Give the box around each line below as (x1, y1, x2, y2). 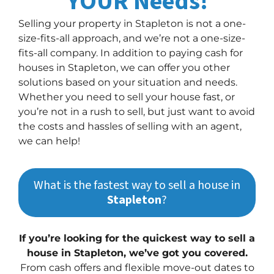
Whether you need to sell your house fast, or (18, 91, 235, 103)
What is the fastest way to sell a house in (34, 176, 240, 194)
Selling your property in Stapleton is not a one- (18, 17, 246, 29)
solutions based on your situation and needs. (18, 76, 237, 88)
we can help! (18, 135, 80, 147)
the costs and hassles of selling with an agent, (18, 120, 242, 132)
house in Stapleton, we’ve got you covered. (26, 246, 248, 259)
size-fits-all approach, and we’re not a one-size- (18, 32, 245, 44)
